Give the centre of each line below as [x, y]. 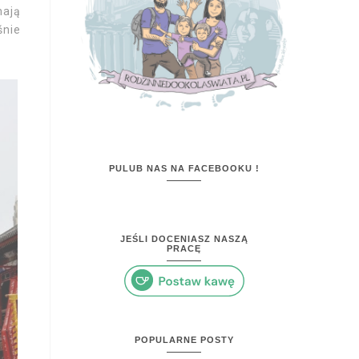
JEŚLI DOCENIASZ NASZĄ [184, 238]
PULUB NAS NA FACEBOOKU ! [184, 168]
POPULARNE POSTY [184, 340]
